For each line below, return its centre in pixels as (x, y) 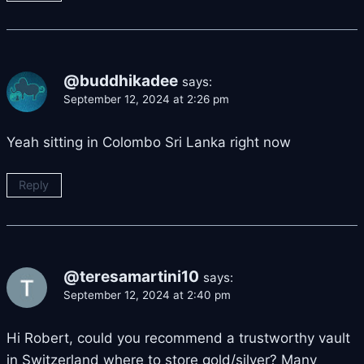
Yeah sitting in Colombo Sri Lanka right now (149, 143)
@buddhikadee (121, 81)
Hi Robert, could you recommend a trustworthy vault (178, 338)
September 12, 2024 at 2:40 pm (147, 295)
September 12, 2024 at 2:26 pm (146, 100)
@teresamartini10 (131, 276)
